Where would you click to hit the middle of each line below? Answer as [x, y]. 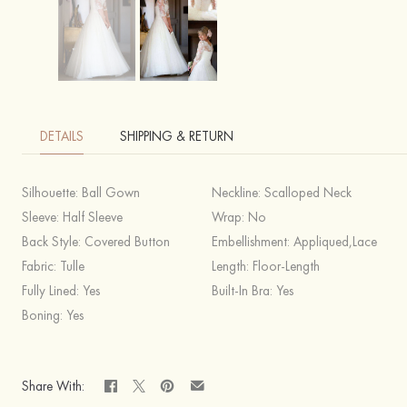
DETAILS [62, 136]
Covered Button [127, 242]
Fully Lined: [52, 291]
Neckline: [238, 193]
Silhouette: [52, 193]
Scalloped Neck [308, 193]
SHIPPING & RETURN [177, 136]
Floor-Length [286, 266]
